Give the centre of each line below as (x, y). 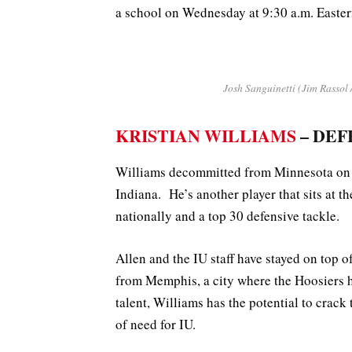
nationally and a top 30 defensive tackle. (227, 216)
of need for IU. (156, 324)
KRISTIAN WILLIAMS (206, 135)
